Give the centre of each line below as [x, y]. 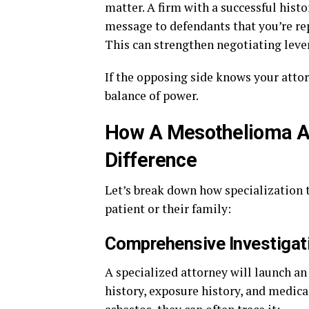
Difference [151, 160]
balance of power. [152, 96]
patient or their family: [168, 209]
